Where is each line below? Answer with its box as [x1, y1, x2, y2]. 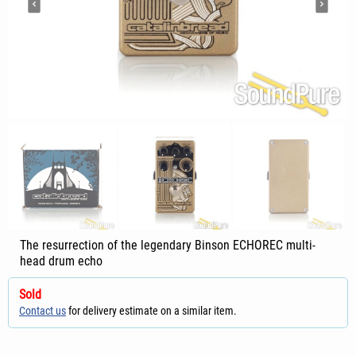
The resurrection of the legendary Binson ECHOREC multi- [20, 238, 315, 253]
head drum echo [20, 253, 103, 269]
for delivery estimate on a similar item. [66, 304, 237, 317]
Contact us [19, 304, 66, 317]
